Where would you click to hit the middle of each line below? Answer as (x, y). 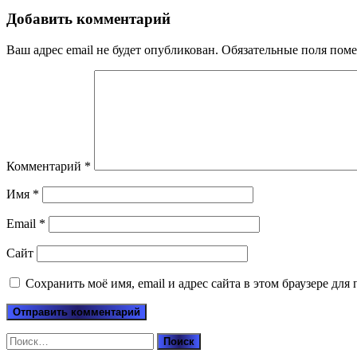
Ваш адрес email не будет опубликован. (112, 50)
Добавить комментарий (88, 19)
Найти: (25, 339)
